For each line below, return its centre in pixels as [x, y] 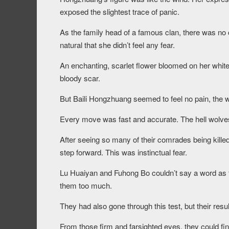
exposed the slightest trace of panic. [120, 12]
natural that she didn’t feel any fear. [117, 45]
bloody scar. [80, 78]
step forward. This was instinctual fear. [123, 152]
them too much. [86, 186]
